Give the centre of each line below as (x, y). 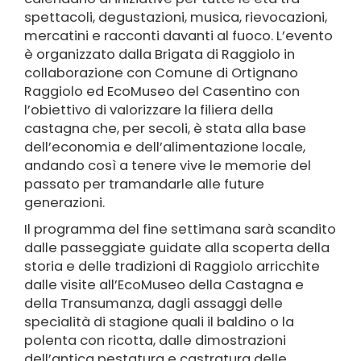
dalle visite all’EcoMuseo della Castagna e (164, 284)
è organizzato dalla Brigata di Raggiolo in (160, 54)
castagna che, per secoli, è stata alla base (165, 128)
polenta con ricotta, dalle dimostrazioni (155, 340)
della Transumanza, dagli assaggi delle (154, 303)
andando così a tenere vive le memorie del (168, 165)
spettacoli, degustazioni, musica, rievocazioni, (176, 17)
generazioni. (64, 202)
